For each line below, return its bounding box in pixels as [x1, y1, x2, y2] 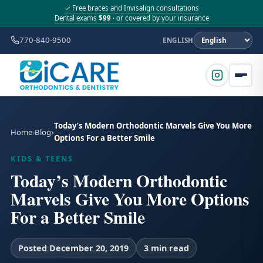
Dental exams [54, 14, 99, 22]
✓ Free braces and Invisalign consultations [64, 4, 199, 12]
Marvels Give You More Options [11, 186, 249, 211]
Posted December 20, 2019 [18, 242, 129, 254]
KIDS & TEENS [11, 153, 74, 164]
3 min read [144, 242, 189, 254]
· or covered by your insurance [110, 14, 209, 22]
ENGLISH [162, 35, 194, 45]
